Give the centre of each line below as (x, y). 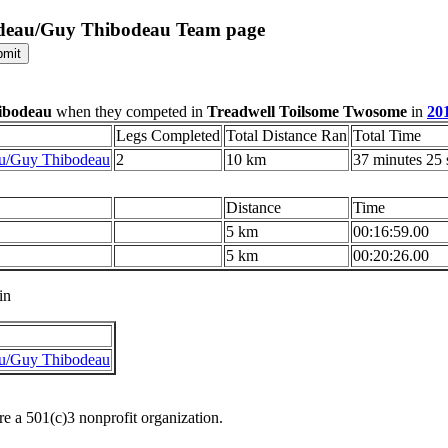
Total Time (387, 136)
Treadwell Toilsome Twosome (307, 112)
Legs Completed (168, 136)
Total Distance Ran (286, 136)
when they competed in (129, 112)
